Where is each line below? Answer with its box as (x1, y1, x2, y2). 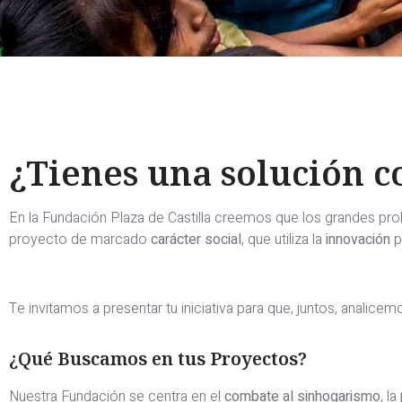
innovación (326, 229, 390, 251)
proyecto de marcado (9, 229, 151, 251)
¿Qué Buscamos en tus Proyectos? (9, 346, 307, 371)
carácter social (151, 229, 241, 251)
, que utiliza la (241, 229, 326, 251)
